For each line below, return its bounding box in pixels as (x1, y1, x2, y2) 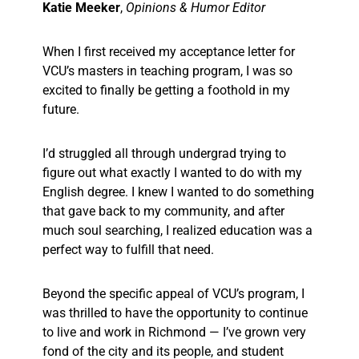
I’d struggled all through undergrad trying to (42, 146, 286, 162)
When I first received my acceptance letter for (42, 44, 295, 60)
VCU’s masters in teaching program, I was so (42, 63, 292, 79)
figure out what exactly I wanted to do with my (42, 165, 302, 181)
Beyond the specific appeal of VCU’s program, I (42, 286, 305, 302)
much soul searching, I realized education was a (42, 223, 313, 239)
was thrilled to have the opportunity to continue (42, 305, 308, 321)
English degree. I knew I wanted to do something (42, 184, 314, 200)
